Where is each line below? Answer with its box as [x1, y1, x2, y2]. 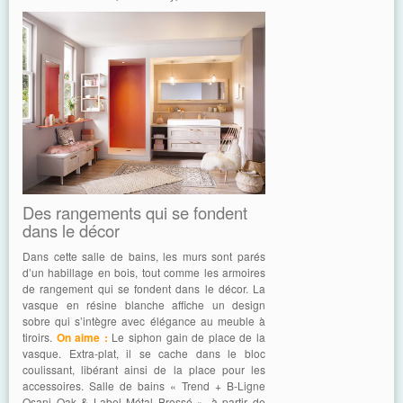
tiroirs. [22, 328, 57, 345]
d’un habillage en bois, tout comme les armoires [22, 264, 265, 280]
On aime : [56, 328, 108, 345]
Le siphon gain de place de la [112, 328, 266, 345]
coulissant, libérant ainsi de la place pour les [22, 361, 265, 377]
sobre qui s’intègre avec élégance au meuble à [22, 312, 265, 328]
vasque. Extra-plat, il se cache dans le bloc [22, 345, 265, 361]
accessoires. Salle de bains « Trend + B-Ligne [22, 377, 265, 393]
